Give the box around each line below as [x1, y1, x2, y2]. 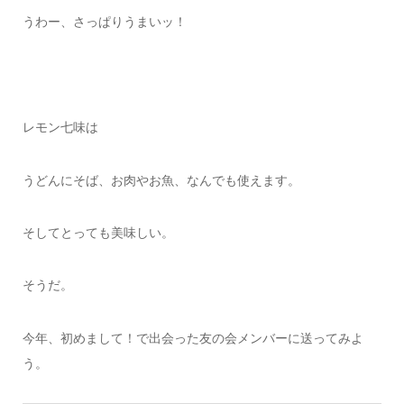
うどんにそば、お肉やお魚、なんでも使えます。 [22, 170, 300, 188]
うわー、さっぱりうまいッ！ [22, 13, 187, 31]
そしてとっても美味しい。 [22, 224, 174, 242]
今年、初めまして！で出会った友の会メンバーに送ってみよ [22, 328, 363, 346]
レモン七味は [22, 118, 98, 136]
